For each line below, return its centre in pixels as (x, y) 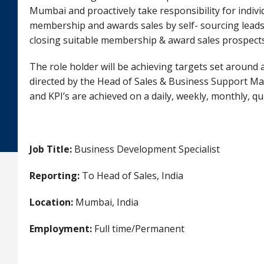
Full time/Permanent (138, 229)
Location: (51, 202)
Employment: (61, 229)
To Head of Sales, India (133, 176)
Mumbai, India (107, 202)
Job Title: (52, 149)
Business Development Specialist (147, 149)
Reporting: (56, 176)
